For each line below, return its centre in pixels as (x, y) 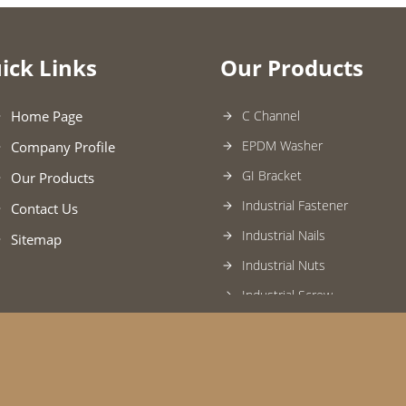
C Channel (271, 116)
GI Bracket (271, 175)
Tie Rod (262, 355)
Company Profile (63, 147)
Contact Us (44, 208)
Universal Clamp (287, 385)
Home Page (47, 116)
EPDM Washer (282, 145)
